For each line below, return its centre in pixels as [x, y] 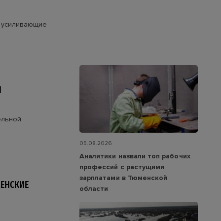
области [94, 189]
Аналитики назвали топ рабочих [135, 156]
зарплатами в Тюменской [124, 178]
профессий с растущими [122, 167]
